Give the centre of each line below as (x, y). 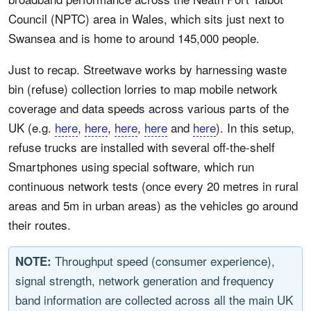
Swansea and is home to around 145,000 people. (134, 38)
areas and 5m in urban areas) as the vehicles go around (153, 205)
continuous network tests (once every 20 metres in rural (153, 186)
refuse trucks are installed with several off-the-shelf (142, 147)
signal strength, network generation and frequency (145, 280)
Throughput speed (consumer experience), (163, 261)
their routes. (40, 225)
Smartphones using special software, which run (131, 166)
